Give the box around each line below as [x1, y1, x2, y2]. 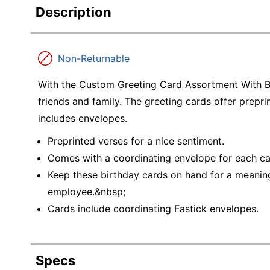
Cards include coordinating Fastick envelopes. [48, 202, 259, 215]
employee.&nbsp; [48, 185, 125, 198]
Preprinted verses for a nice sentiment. [48, 134, 224, 147]
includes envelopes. [38, 112, 127, 124]
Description [36, 4, 111, 20]
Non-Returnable [58, 52, 130, 64]
